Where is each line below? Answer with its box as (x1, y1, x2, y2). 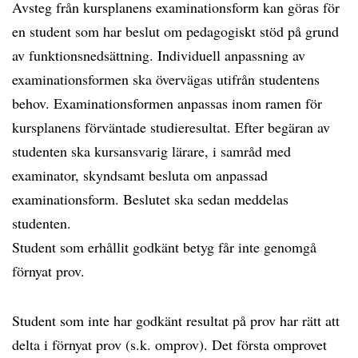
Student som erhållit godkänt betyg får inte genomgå (12, 237, 316, 257)
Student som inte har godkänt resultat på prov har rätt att (12, 311, 340, 330)
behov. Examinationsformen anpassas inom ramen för (12, 93, 322, 113)
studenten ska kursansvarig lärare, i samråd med (12, 141, 291, 161)
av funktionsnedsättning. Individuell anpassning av (12, 46, 305, 65)
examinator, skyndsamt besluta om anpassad (12, 165, 268, 185)
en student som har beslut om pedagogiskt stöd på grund (12, 22, 339, 41)
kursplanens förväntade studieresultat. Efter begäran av (12, 117, 330, 137)
